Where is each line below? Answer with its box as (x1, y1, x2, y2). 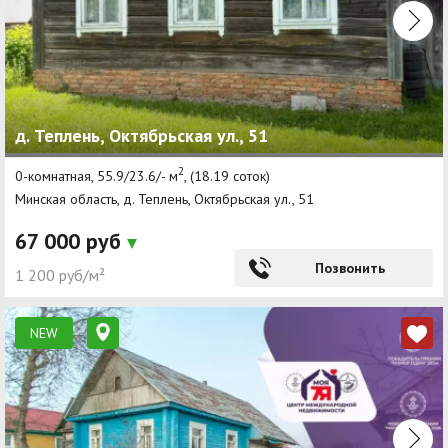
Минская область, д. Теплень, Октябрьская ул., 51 (15, 190, 314, 209)
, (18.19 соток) (184, 166, 270, 185)
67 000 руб (15, 227, 127, 256)
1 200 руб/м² (15, 265, 105, 286)
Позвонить (314, 259, 385, 278)
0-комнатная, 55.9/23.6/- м (15, 166, 178, 185)
